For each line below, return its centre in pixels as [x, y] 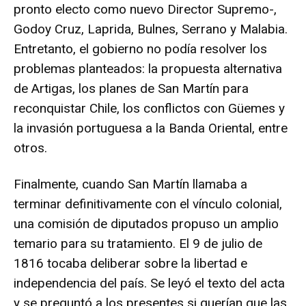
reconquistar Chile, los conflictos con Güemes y [149, 108]
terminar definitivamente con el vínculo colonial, [148, 204]
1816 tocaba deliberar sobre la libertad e [130, 263]
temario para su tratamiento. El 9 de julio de [138, 243]
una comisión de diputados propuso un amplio [146, 223]
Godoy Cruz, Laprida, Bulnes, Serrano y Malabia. [151, 29]
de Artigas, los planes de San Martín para [131, 88]
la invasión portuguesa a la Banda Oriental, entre [151, 128]
